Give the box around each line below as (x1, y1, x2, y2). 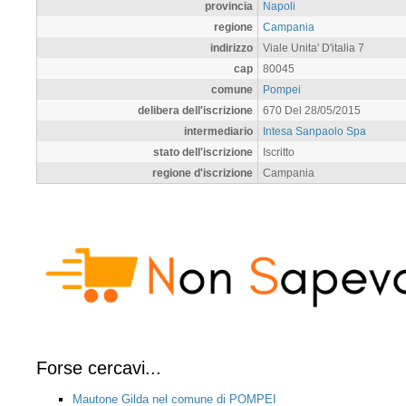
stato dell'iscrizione (153, 145, 253, 158)
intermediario (184, 124, 253, 137)
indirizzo (210, 41, 253, 53)
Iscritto (263, 145, 295, 158)
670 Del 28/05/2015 (263, 103, 361, 116)
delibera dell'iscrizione (138, 103, 253, 116)
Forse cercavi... (36, 358, 161, 378)
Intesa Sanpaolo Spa (263, 124, 366, 137)
